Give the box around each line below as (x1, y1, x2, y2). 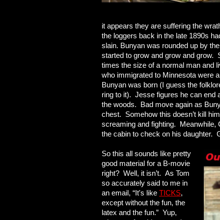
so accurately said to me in (102, 179, 188, 187)
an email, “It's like (102, 189, 159, 197)
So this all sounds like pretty (102, 149, 191, 158)
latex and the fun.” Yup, (102, 208, 177, 217)
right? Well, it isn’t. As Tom (102, 169, 190, 177)
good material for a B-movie (102, 159, 190, 167)
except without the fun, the (102, 198, 185, 207)
